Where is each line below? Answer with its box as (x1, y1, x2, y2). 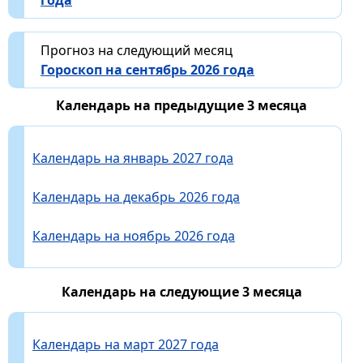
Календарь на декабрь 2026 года (32, 188, 240, 207)
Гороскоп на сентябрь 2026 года (41, 61, 254, 79)
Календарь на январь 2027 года (32, 149, 233, 168)
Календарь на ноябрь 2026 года (32, 227, 235, 246)
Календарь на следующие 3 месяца (61, 283, 302, 301)
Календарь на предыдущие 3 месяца (56, 96, 307, 115)
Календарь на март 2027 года (32, 335, 219, 354)
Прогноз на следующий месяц (41, 41, 233, 60)
